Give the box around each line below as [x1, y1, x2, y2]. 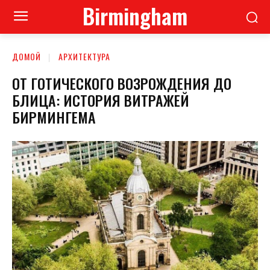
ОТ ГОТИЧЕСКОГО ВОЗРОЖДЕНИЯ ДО [12, 72, 231, 94]
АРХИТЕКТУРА [58, 50, 110, 63]
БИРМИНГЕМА [12, 105, 96, 128]
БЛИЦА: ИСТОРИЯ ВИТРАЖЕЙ [12, 89, 189, 111]
